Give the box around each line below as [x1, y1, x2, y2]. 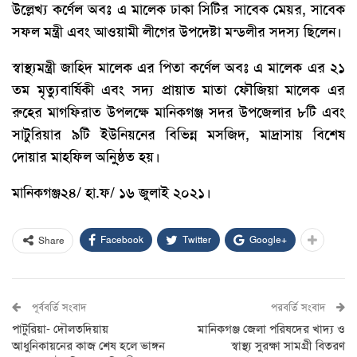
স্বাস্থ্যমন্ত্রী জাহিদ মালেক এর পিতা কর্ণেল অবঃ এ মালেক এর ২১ [12, 57, 345, 77]
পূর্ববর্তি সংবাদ [29, 300, 86, 314]
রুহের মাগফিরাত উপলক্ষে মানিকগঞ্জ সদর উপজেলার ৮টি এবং [12, 102, 345, 122]
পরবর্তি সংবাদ [271, 300, 328, 314]
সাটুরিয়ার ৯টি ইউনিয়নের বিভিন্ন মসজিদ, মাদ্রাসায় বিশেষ [12, 124, 345, 144]
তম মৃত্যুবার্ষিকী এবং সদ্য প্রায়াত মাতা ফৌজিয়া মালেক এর [12, 80, 345, 100]
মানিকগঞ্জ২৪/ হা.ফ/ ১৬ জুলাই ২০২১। [12, 182, 211, 202]
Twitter [182, 233, 211, 246]
